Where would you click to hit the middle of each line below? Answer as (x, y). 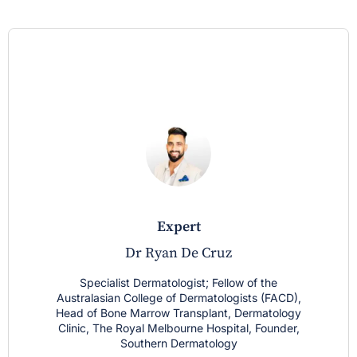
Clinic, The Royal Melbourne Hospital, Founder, (178, 328)
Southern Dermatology (178, 343)
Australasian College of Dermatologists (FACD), (178, 298)
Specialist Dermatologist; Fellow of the (178, 283)
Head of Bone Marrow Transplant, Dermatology (178, 313)
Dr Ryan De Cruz (178, 253)
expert (183, 227)
